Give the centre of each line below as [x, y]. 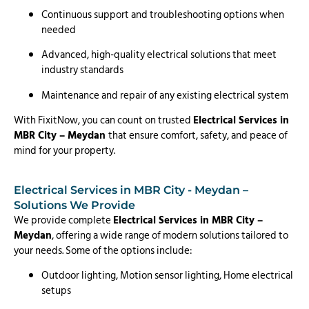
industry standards [82, 70]
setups [56, 291]
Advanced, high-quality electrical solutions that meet [159, 55]
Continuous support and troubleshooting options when [163, 15]
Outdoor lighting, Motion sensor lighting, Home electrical [167, 276]
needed [59, 30]
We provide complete [63, 220]
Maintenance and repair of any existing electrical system [165, 95]
